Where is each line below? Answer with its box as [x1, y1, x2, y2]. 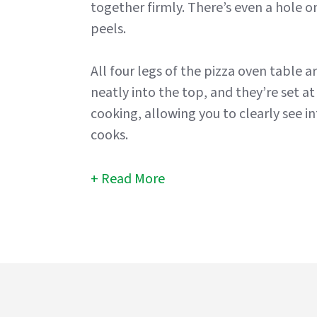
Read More [101, 169, 165, 190]
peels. [91, 19, 126, 40]
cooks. [91, 125, 131, 146]
